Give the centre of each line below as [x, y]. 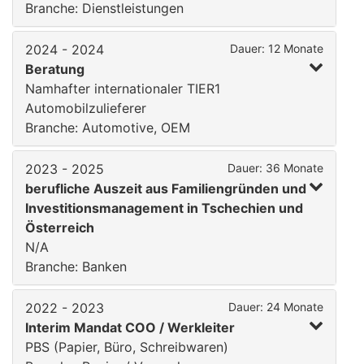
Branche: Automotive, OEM [108, 128]
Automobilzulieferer [86, 108]
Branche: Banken [76, 266]
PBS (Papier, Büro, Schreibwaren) [127, 347]
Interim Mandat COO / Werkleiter [130, 327]
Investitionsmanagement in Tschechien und [164, 208]
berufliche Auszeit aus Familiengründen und [166, 188]
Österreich [60, 227]
